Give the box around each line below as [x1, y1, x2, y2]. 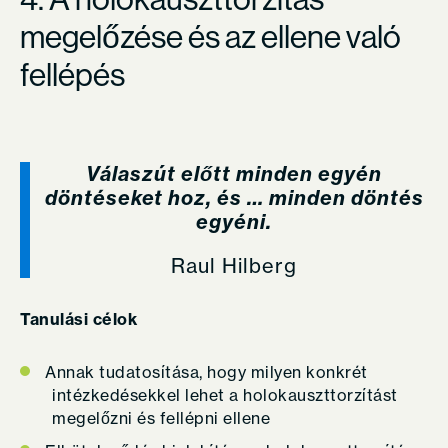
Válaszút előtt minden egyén [86, 161, 382, 186]
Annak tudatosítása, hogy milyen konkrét [45, 362, 368, 382]
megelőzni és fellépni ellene [52, 408, 270, 428]
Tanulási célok [20, 309, 137, 329]
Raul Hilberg [171, 253, 297, 278]
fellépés [20, 57, 125, 93]
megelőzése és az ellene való [20, 19, 401, 55]
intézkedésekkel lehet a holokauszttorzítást [52, 385, 398, 405]
